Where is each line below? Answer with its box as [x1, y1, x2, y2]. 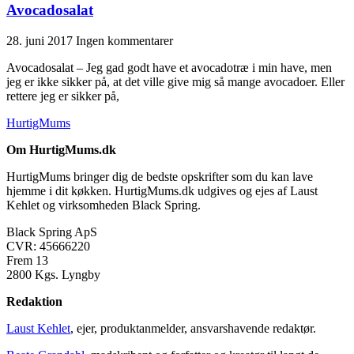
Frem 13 [6, 253, 48, 267]
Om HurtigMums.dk [6, 142, 116, 156]
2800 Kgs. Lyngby [6, 267, 100, 281]
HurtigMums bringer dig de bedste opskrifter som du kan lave [6, 169, 313, 183]
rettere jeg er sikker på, [6, 88, 119, 103]
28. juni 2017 [6, 33, 76, 47]
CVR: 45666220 [6, 239, 90, 253]
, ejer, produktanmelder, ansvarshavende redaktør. [70, 321, 316, 335]
